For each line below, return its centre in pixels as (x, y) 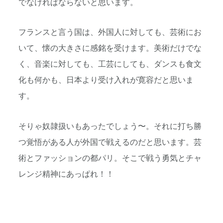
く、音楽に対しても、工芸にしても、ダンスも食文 (110, 64)
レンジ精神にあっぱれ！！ (66, 174)
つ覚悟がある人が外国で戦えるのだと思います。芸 (110, 142)
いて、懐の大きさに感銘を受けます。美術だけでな (110, 49)
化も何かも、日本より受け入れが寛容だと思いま (106, 80)
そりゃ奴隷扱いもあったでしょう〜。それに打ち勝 (110, 126)
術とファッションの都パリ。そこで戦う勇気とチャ (110, 158)
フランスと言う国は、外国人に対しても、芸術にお (110, 33)
